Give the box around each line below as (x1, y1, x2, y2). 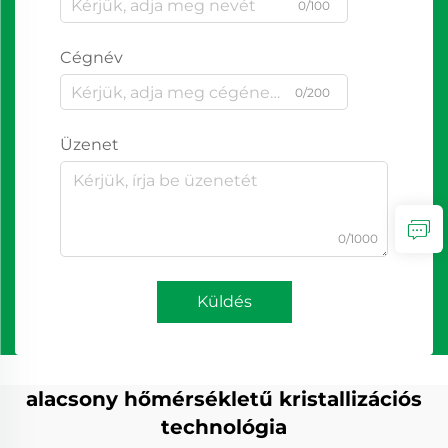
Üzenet (60, 135, 119, 154)
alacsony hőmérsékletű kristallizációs (26, 387, 422, 411)
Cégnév (60, 48, 123, 67)
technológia (161, 415, 287, 439)
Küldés (196, 292, 252, 311)
